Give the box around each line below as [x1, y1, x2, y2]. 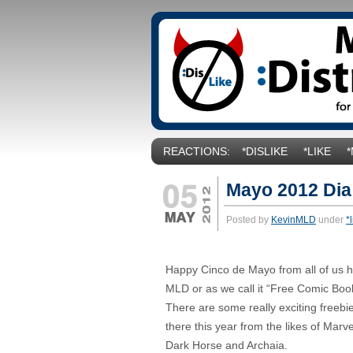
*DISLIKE [242, 146, 288, 158]
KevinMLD [271, 214, 316, 225]
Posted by [226, 214, 271, 225]
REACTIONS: [163, 146, 230, 158]
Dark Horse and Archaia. [165, 340, 288, 351]
